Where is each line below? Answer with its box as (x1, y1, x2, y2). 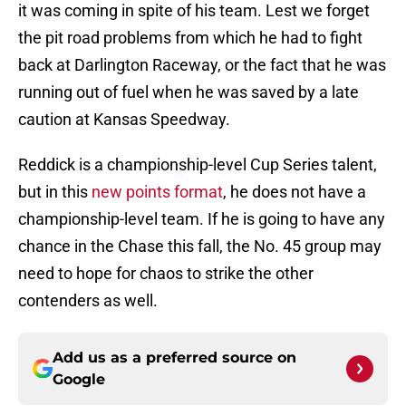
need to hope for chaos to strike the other (18, 264, 314, 284)
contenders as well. (18, 291, 158, 311)
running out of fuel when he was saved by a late (18, 82, 359, 102)
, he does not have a (223, 182, 366, 202)
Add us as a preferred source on (53, 349, 296, 367)
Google (53, 371, 105, 389)
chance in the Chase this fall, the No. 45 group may (18, 237, 382, 256)
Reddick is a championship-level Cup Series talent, (18, 155, 377, 175)
